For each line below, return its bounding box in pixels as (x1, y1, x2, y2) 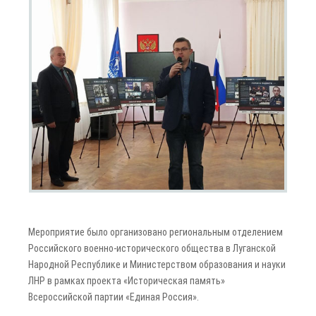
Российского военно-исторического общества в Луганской (28, 243, 276, 255)
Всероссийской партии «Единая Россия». (28, 291, 199, 303)
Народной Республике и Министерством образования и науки (28, 259, 286, 271)
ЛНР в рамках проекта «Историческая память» (28, 275, 225, 287)
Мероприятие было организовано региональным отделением (28, 226, 283, 238)
